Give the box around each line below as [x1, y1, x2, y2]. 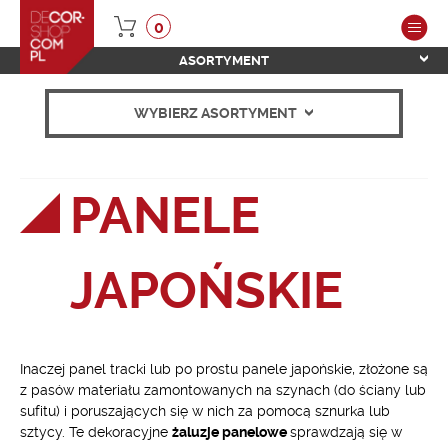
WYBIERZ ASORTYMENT [134, 105, 301, 121]
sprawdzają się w [290, 424, 402, 440]
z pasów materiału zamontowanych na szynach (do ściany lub [20, 382, 426, 398]
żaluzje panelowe [172, 424, 290, 440]
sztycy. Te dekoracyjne [20, 424, 172, 440]
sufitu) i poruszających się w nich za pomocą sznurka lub [20, 403, 390, 419]
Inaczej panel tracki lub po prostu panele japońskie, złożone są [20, 361, 428, 377]
